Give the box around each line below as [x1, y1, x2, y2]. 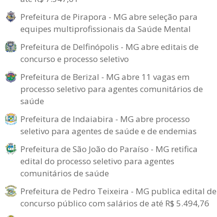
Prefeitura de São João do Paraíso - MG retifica [20, 143, 198, 155]
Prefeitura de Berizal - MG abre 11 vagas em [20, 71, 189, 82]
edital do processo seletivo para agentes [20, 155, 174, 167]
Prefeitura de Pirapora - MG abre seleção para [20, 11, 198, 22]
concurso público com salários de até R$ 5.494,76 [20, 198, 209, 209]
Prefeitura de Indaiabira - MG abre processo [20, 113, 190, 124]
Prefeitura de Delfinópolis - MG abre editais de [20, 41, 199, 52]
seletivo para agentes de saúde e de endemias [20, 125, 197, 137]
